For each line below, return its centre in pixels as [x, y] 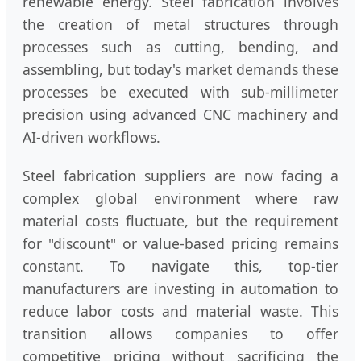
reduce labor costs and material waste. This [180, 311]
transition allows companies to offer [180, 334]
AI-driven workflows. [91, 137]
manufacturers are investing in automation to [180, 289]
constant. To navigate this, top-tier [180, 266]
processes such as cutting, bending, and [180, 47]
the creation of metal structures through [180, 25]
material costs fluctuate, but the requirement [180, 221]
